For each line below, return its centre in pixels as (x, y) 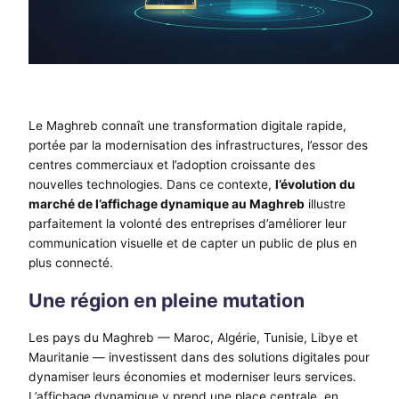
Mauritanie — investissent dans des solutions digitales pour (199, 358)
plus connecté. (71, 262)
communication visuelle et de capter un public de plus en (193, 243)
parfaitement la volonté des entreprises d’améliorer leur (187, 223)
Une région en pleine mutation (167, 300)
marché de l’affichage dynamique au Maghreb (167, 204)
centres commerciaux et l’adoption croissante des (172, 164)
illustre (325, 204)
